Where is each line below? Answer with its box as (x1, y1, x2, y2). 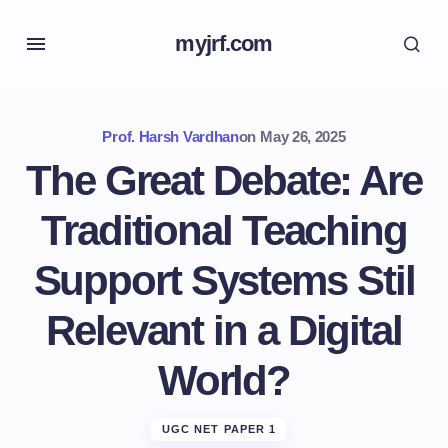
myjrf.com (175, 31, 273, 56)
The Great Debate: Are (26, 157, 422, 204)
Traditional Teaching (41, 207, 407, 254)
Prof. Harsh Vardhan (102, 128, 239, 145)
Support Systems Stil (33, 257, 415, 304)
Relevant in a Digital (46, 307, 402, 354)
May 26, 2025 (260, 128, 346, 145)
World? (157, 357, 291, 404)
